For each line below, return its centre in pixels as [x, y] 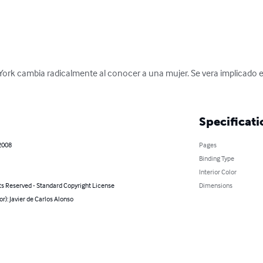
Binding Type [216, 158]
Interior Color [218, 171]
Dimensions [215, 185]
